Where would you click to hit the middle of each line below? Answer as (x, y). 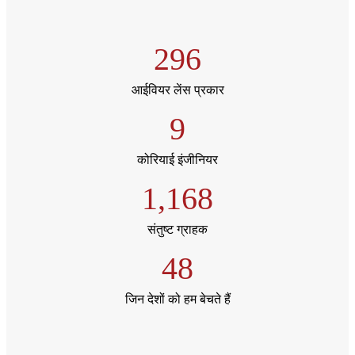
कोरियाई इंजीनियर (177, 159)
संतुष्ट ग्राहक (177, 229)
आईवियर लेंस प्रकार (177, 90)
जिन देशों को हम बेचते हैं (177, 299)
